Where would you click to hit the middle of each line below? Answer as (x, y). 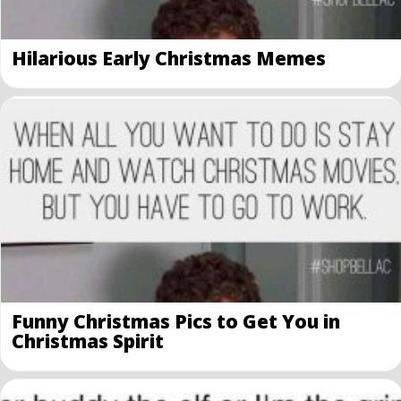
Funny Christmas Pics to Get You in (176, 321)
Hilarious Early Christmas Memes (169, 58)
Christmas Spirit (88, 341)
